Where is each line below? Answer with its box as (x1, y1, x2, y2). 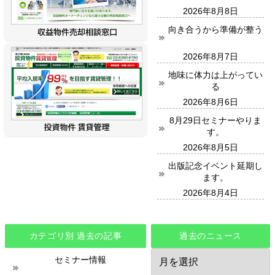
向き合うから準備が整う (168, 24, 263, 34)
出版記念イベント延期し (168, 160, 263, 171)
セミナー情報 (54, 254, 106, 265)
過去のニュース (179, 230, 242, 241)
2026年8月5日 (183, 142, 238, 152)
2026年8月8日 (183, 6, 238, 16)
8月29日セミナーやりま (169, 115, 261, 125)
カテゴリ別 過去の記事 (29, 230, 122, 241)
